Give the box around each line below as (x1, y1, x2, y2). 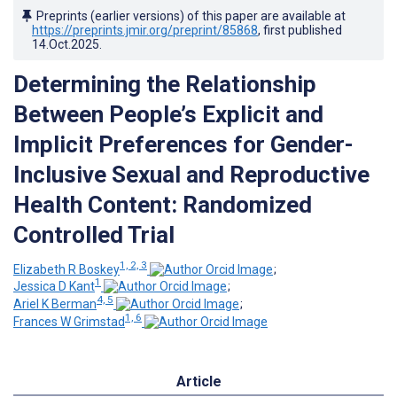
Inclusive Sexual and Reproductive (13, 160, 370, 188)
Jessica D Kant (13, 279, 95, 294)
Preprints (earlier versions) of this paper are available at (36, 8, 346, 23)
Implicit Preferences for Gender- (13, 130, 354, 158)
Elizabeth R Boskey (13, 261, 120, 276)
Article (175, 372, 222, 390)
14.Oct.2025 (32, 36, 99, 51)
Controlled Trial (13, 221, 175, 248)
